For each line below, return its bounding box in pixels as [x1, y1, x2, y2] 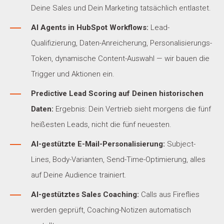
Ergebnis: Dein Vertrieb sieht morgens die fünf [53, 104, 211, 114]
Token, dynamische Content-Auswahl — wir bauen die [31, 54, 209, 63]
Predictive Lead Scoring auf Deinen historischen [31, 89, 203, 98]
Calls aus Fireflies [139, 190, 199, 199]
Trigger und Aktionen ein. [31, 69, 114, 79]
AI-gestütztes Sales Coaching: [31, 190, 139, 199]
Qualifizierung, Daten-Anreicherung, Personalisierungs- [31, 38, 212, 48]
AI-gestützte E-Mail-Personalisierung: [31, 139, 165, 149]
